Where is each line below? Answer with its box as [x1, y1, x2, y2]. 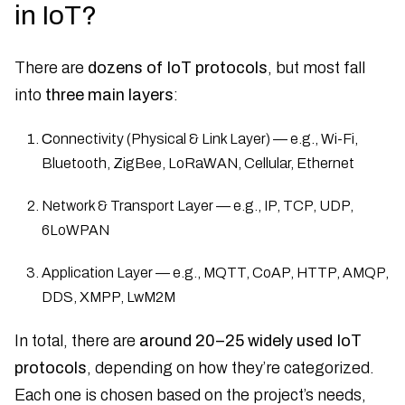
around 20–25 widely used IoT [139, 331, 362, 350]
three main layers [45, 85, 174, 104]
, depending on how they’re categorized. [87, 358, 374, 377]
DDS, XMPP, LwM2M [42, 288, 175, 305]
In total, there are [14, 331, 139, 350]
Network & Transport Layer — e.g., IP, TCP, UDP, [42, 197, 353, 213]
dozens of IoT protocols [88, 58, 268, 77]
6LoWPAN [42, 221, 109, 238]
